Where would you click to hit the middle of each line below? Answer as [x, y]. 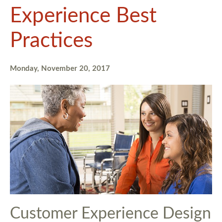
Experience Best [83, 16]
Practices [51, 41]
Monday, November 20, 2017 [60, 69]
